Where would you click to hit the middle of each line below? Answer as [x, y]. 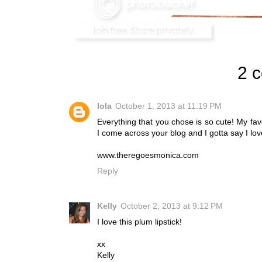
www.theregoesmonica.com [148, 155]
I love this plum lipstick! [139, 222]
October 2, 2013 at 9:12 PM [172, 206]
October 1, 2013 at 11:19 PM [168, 106]
